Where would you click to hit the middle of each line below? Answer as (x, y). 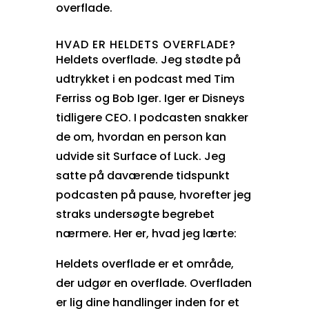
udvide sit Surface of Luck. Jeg (140, 156)
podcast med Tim (184, 79)
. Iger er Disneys (201, 98)
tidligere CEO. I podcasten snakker (152, 117)
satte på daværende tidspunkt (142, 175)
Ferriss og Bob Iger (107, 98)
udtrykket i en (95, 79)
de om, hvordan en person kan (141, 137)
